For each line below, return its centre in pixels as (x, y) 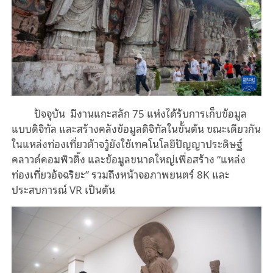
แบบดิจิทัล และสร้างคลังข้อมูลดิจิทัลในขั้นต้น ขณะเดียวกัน (136, 128)
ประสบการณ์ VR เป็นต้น (63, 189)
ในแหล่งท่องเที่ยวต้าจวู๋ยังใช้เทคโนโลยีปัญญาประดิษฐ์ (128, 143)
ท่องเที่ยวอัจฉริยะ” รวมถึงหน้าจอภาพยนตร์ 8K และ (120, 174)
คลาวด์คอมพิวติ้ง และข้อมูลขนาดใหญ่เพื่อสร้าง (114, 158)
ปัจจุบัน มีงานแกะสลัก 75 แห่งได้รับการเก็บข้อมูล (140, 113)
